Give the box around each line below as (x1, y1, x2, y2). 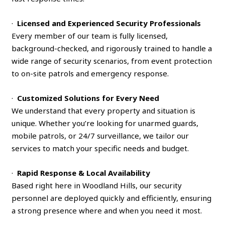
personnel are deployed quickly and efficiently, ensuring (12, 192, 212, 203)
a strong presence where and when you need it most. (12, 205, 202, 215)
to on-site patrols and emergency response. (12, 68, 169, 78)
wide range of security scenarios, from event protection (12, 55, 212, 66)
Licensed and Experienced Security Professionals (17, 18, 201, 28)
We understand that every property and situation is (12, 105, 196, 116)
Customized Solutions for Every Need (17, 92, 160, 103)
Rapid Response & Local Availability (17, 167, 151, 178)
